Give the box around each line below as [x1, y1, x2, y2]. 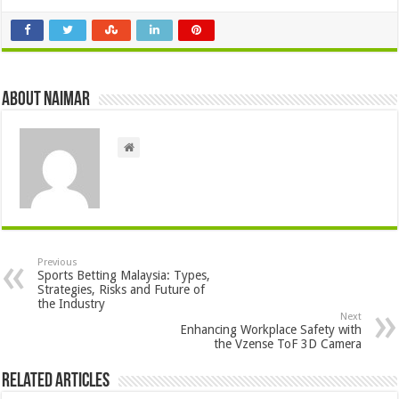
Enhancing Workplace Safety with [179, 322, 362, 338]
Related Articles [2, 371, 110, 393]
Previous [37, 256, 78, 269]
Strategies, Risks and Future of [37, 282, 206, 297]
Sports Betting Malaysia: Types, [37, 268, 211, 283]
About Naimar [2, 90, 91, 111]
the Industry [37, 297, 106, 312]
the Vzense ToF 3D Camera [213, 337, 362, 352]
